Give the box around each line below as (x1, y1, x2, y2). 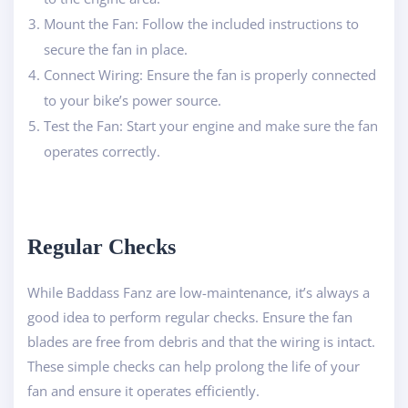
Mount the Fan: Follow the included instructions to (44, 14, 359, 33)
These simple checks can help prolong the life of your (27, 356, 360, 375)
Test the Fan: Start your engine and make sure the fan (44, 116, 378, 135)
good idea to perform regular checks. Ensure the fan (27, 307, 352, 326)
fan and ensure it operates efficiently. (27, 381, 260, 400)
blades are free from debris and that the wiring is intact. (27, 331, 375, 351)
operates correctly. (44, 141, 160, 160)
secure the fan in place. (44, 39, 188, 58)
